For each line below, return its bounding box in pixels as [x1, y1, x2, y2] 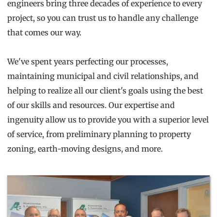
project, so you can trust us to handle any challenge [7, 13, 198, 23]
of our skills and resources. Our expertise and [7, 100, 175, 110]
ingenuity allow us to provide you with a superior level [7, 114, 209, 124]
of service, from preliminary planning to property [7, 129, 191, 139]
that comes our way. [7, 27, 81, 37]
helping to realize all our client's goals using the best [7, 85, 203, 95]
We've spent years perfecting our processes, [7, 56, 168, 66]
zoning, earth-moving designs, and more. [7, 143, 163, 154]
